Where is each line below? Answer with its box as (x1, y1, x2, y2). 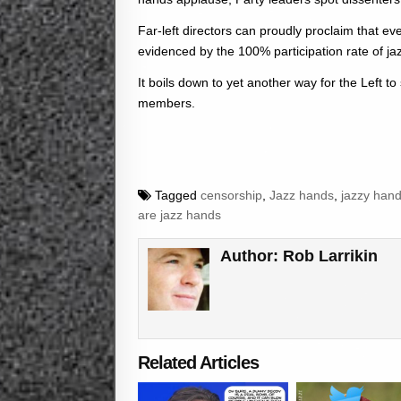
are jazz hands (138, 208, 221, 223)
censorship (200, 188, 262, 203)
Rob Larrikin (283, 247, 379, 266)
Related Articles (138, 352, 259, 372)
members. (138, 96, 195, 111)
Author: (220, 247, 284, 266)
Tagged (151, 188, 200, 203)
